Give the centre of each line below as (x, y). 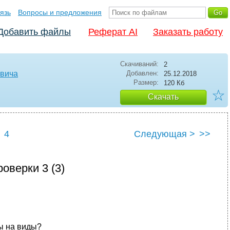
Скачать (163, 97)
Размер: (146, 82)
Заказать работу (188, 32)
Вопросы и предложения (60, 12)
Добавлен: (142, 73)
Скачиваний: (139, 64)
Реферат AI (113, 32)
